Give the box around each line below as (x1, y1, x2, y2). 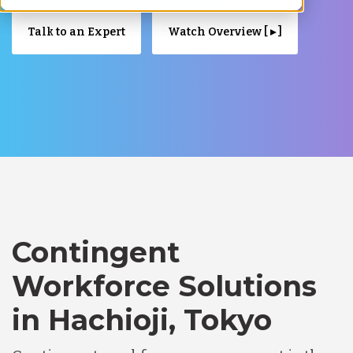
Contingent (12, 234, 180, 269)
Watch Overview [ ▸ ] (168, 24, 282, 39)
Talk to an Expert (28, 24, 125, 39)
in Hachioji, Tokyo (12, 302, 272, 337)
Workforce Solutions (12, 268, 317, 303)
